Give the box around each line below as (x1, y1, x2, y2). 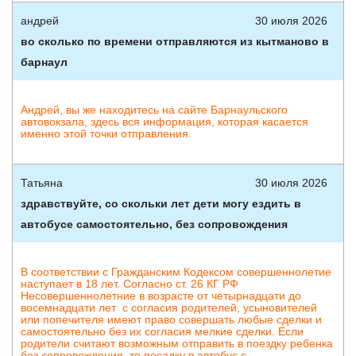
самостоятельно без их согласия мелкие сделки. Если (21, 325, 304, 338)
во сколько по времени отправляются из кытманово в (21, 35, 329, 48)
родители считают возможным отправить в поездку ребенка (21, 337, 333, 350)
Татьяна (21, 176, 63, 189)
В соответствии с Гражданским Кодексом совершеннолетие (21, 265, 331, 278)
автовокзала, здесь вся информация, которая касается (21, 115, 308, 128)
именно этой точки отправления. (21, 127, 192, 140)
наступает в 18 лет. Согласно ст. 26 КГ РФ (21, 277, 242, 290)
